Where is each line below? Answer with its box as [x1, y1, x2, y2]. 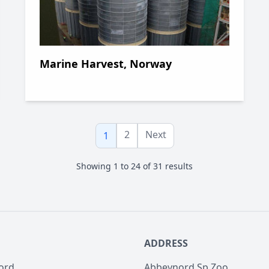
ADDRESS [144, 237, 188, 250]
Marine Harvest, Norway [40, 56, 172, 71]
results [163, 160, 193, 172]
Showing [76, 160, 113, 172]
